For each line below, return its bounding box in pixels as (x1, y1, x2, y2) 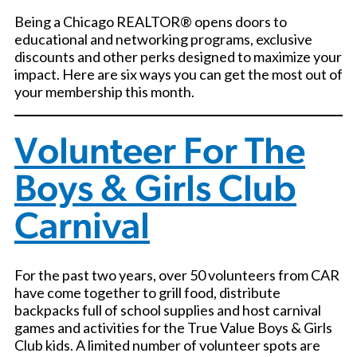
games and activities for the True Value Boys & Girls (14, 318, 332, 336)
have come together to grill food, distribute (14, 283, 280, 301)
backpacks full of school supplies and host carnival (14, 300, 321, 319)
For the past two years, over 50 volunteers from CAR (14, 265, 339, 284)
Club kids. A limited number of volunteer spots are (14, 335, 320, 354)
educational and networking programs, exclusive (14, 30, 312, 49)
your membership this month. (14, 83, 194, 101)
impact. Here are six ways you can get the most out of (14, 65, 343, 84)
